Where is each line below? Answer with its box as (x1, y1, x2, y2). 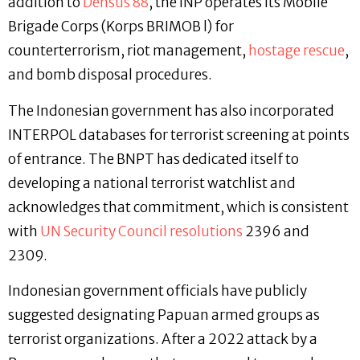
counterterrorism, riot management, (8, 42, 248, 60)
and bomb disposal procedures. (8, 66, 216, 84)
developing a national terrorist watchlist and (8, 174, 296, 192)
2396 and (243, 222, 309, 240)
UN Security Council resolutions (40, 222, 243, 240)
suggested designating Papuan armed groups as (8, 306, 320, 325)
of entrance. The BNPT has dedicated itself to (8, 149, 299, 168)
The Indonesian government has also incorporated (8, 101, 334, 120)
